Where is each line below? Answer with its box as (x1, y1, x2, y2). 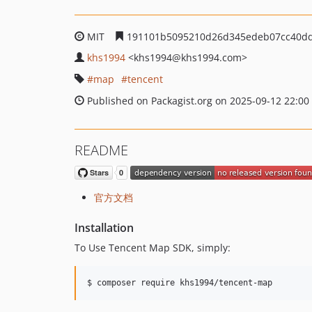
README (75, 141, 128, 159)
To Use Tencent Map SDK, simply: (75, 241, 231, 255)
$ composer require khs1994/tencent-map (87, 278, 272, 288)
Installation (75, 220, 134, 236)
